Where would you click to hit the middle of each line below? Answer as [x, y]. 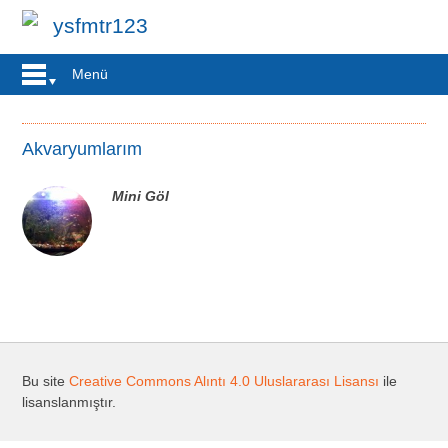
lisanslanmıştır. [69, 402]
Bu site [46, 381]
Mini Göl [141, 196]
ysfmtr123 [101, 25]
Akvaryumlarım [82, 149]
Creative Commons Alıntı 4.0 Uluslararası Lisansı [224, 381]
